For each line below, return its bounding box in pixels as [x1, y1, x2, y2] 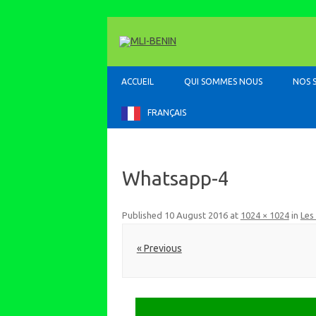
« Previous [136, 242, 182, 254]
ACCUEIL [121, 77, 154, 86]
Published [121, 210, 164, 220]
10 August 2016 [164, 210, 228, 220]
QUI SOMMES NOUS [184, 77, 262, 86]
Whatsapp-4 [121, 167, 229, 189]
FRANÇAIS [147, 108, 186, 117]
